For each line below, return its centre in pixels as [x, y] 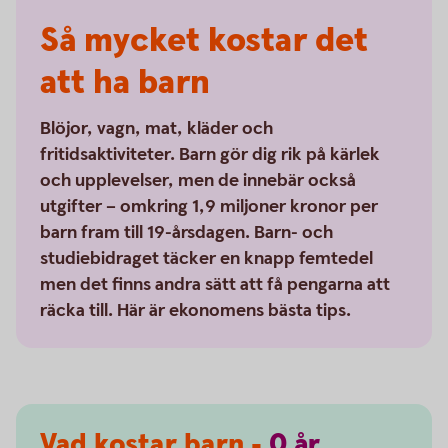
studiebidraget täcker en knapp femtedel [206, 258]
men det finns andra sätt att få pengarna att [215, 284]
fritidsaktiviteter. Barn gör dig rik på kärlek [210, 154]
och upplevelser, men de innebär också [198, 180]
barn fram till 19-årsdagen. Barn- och [186, 232]
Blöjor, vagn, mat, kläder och [156, 128]
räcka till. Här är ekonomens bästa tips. [195, 310]
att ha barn [125, 83]
